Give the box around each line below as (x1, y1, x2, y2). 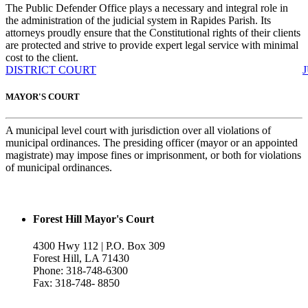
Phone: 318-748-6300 (33, 265, 128, 277)
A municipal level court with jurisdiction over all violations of (5, 124, 271, 136)
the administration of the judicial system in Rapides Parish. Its (5, 14, 271, 26)
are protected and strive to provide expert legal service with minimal (5, 38, 298, 51)
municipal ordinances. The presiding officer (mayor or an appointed (5, 136, 298, 148)
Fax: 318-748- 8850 (33, 277, 120, 289)
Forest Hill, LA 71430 (33, 252, 129, 265)
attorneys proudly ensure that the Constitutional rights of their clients (5, 26, 300, 38)
